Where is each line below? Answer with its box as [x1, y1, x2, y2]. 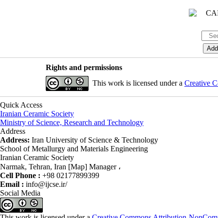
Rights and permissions [45, 63, 122, 72]
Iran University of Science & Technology [32, 136, 158, 144]
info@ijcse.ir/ [26, 180, 67, 188]
